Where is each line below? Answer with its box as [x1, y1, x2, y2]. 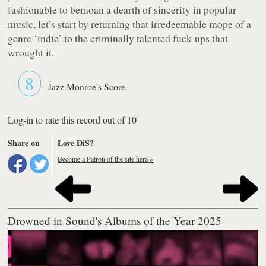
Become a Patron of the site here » [58, 153, 154, 163]
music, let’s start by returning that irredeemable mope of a [8, 16, 252, 31]
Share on [8, 136, 40, 149]
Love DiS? [58, 136, 94, 149]
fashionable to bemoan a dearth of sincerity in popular [8, 2, 237, 17]
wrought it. [8, 45, 55, 59]
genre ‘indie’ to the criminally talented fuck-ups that [8, 30, 229, 45]
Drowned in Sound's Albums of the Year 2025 [8, 213, 222, 228]
